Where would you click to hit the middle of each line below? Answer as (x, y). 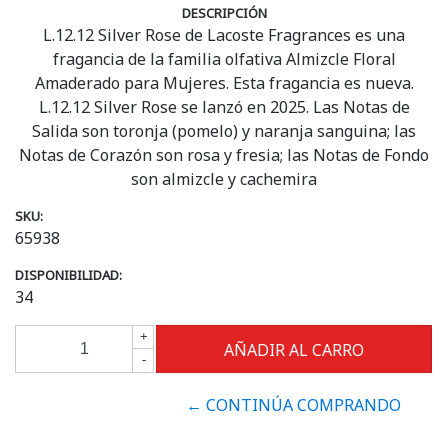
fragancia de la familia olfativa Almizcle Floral (224, 58)
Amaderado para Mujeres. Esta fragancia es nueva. (224, 82)
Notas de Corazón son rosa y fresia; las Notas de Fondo (224, 154)
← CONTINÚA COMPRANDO (294, 404)
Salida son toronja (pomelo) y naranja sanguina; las (224, 130)
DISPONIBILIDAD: (68, 274)
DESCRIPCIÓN (224, 12)
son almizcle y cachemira (224, 178)
